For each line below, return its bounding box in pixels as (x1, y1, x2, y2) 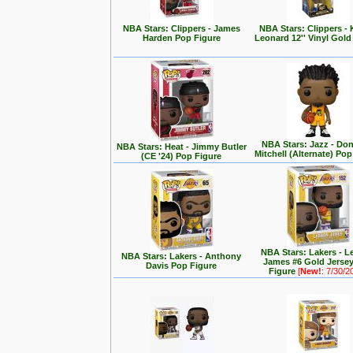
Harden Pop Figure (143, 33, 221, 43)
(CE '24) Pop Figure (141, 151, 222, 161)
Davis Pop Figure (146, 261, 217, 270)
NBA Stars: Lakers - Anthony (121, 251, 242, 261)
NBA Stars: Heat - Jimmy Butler (117, 142, 247, 151)
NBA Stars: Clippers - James (123, 24, 240, 33)
